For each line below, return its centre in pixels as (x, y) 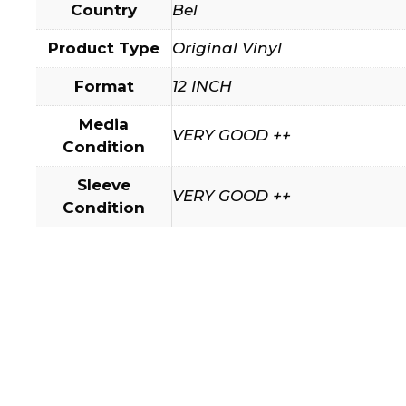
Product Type (104, 48)
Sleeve (104, 184)
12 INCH (202, 86)
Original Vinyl (227, 48)
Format (104, 86)
